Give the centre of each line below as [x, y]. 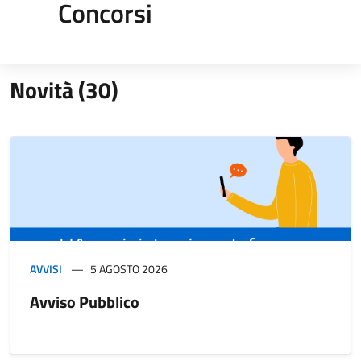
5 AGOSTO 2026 [129, 268]
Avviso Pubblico [85, 301]
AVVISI [46, 268]
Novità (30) [64, 89]
